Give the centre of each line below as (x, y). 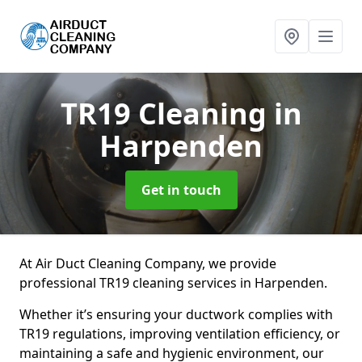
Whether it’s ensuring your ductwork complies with (176, 314)
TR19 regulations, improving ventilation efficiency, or (180, 334)
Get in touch (181, 190)
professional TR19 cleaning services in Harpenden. (173, 283)
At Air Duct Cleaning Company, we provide (148, 263)
